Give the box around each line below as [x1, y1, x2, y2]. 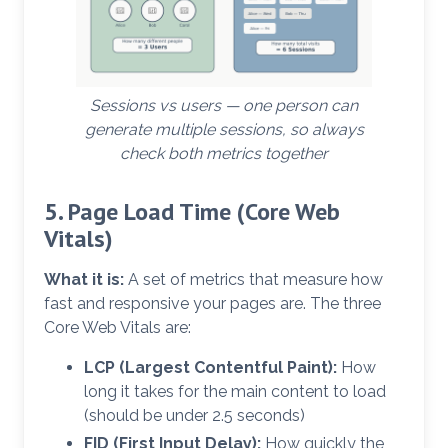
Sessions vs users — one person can [90, 96, 358, 116]
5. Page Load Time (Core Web [44, 196, 340, 228]
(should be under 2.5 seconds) [84, 406, 305, 426]
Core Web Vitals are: [44, 318, 191, 338]
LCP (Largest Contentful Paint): [84, 358, 337, 378]
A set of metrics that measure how [124, 270, 383, 290]
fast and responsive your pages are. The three [44, 294, 381, 314]
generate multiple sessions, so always [84, 120, 364, 140]
